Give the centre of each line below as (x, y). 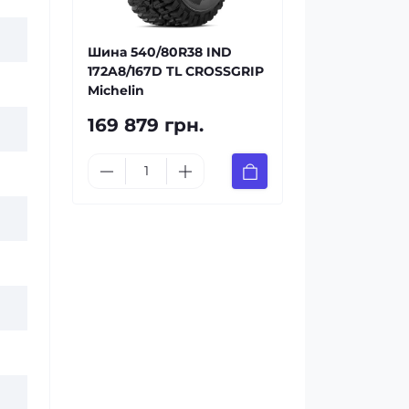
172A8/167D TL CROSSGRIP (176, 71)
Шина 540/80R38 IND (160, 52)
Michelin (116, 90)
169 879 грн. (146, 125)
